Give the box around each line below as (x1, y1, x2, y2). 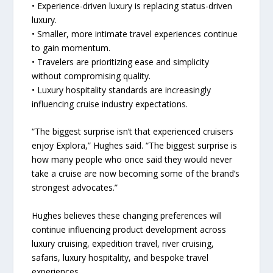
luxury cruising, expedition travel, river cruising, (32, 237, 214, 249)
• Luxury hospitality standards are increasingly (32, 83, 211, 96)
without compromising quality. (32, 69, 151, 82)
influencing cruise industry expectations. (32, 97, 188, 110)
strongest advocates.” (32, 182, 118, 194)
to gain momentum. (32, 41, 111, 54)
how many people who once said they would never (32, 154, 233, 166)
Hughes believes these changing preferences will (32, 209, 222, 221)
